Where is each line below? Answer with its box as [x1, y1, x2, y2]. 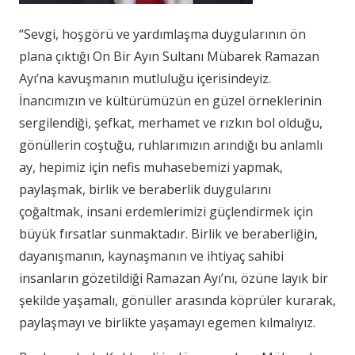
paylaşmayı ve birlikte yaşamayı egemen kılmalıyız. [19, 313, 315, 331]
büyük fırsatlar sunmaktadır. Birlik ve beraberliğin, [19, 224, 318, 242]
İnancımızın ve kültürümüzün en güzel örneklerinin [19, 91, 322, 109]
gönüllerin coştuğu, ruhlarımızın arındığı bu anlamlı [19, 136, 323, 154]
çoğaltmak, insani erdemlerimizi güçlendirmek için [19, 202, 313, 220]
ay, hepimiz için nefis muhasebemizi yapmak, [19, 158, 283, 176]
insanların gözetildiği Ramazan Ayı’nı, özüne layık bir [19, 269, 328, 287]
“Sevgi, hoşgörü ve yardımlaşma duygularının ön [19, 25, 306, 43]
